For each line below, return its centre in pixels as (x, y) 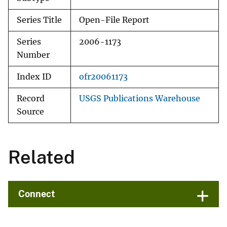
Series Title (39, 20)
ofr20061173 (103, 77)
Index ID (34, 77)
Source (30, 112)
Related (42, 157)
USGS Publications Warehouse (140, 99)
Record (31, 99)
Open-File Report (114, 20)
